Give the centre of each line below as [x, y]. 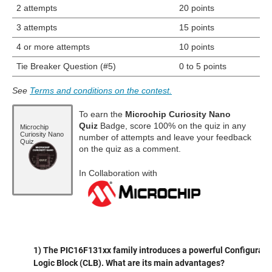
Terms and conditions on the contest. [101, 91]
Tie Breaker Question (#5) [66, 66]
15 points [196, 28]
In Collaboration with [121, 173]
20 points [196, 8]
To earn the [101, 114]
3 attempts [36, 28]
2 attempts [36, 8]
